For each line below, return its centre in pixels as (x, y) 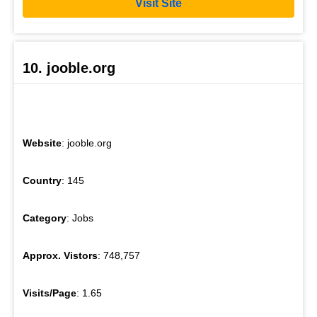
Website (42, 143)
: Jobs (80, 218)
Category (45, 218)
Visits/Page (50, 293)
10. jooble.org (69, 68)
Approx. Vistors (60, 256)
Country (42, 181)
